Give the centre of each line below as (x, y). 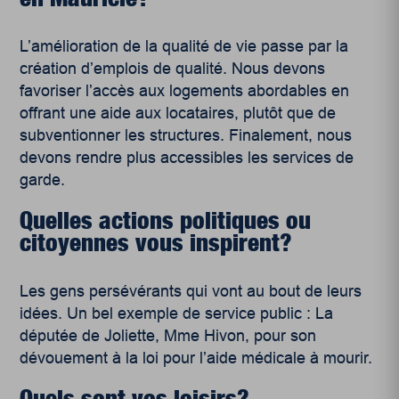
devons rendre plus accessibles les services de (187, 158)
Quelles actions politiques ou (166, 220)
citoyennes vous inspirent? (156, 243)
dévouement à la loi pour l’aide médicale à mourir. (196, 358)
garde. (43, 180)
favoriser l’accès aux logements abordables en (185, 91)
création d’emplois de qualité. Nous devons (173, 69)
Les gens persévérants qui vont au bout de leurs (191, 292)
